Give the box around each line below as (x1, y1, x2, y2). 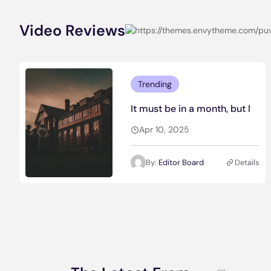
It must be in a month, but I (130, 102, 250, 115)
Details (234, 157, 260, 168)
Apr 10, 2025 (139, 124, 189, 135)
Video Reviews (19, 20, 125, 41)
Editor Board (158, 157, 204, 168)
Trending (137, 78, 172, 90)
